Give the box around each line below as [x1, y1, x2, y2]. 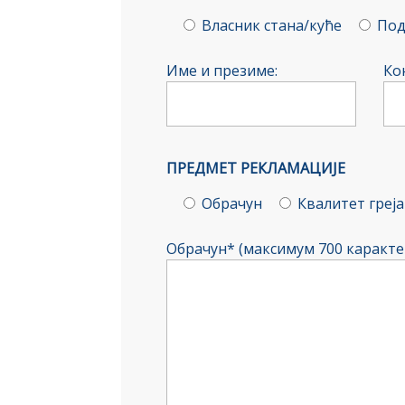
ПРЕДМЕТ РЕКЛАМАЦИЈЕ [166, 157, 346, 178]
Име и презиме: [166, 60, 278, 80]
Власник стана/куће [202, 14, 343, 35]
